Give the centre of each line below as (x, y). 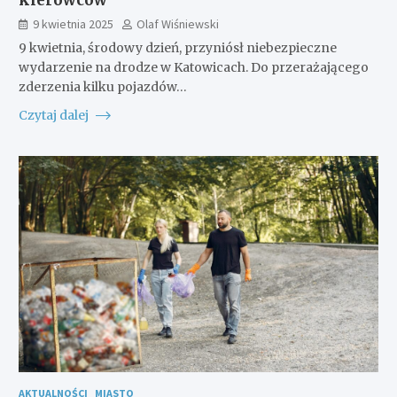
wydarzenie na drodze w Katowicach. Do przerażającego (193, 67)
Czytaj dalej (54, 115)
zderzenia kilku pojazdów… (102, 86)
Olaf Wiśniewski (177, 23)
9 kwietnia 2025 (73, 23)
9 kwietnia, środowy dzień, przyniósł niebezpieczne (177, 47)
